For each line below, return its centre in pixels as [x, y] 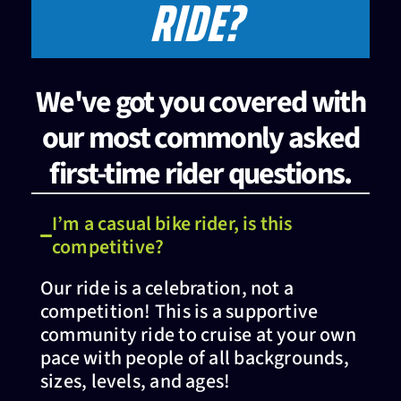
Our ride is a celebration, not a [167, 289]
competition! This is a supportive [179, 312]
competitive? [108, 247]
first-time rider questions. [200, 175]
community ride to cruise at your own [198, 335]
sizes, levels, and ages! [136, 382]
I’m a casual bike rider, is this [172, 224]
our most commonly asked [200, 139]
